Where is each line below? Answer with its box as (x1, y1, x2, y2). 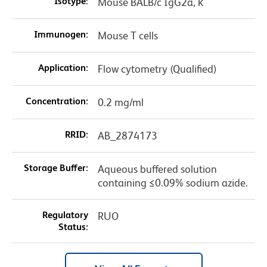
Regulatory (42, 209, 88, 221)
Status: (58, 221, 88, 233)
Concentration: (25, 95, 88, 107)
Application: (38, 62, 88, 74)
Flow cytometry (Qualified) (97, 63, 217, 76)
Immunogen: (33, 29, 88, 41)
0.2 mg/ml (97, 96, 144, 109)
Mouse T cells (97, 29, 158, 42)
